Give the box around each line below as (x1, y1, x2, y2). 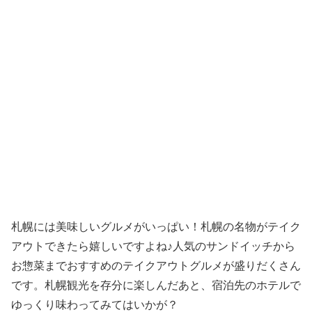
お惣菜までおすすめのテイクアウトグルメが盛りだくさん (11, 260, 301, 272)
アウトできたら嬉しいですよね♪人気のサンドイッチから (11, 240, 295, 253)
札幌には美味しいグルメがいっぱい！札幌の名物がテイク (11, 221, 301, 233)
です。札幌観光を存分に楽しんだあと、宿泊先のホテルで (11, 279, 301, 292)
